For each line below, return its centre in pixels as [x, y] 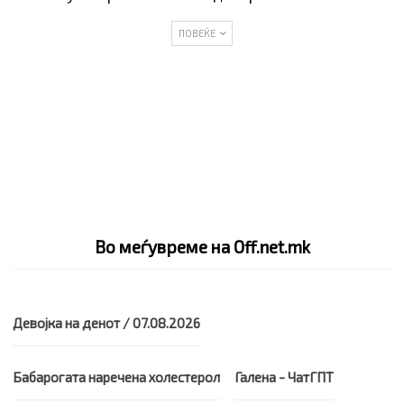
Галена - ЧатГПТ [285, 377]
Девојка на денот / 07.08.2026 [107, 322]
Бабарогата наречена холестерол [117, 377]
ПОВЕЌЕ [198, 33]
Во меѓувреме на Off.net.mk [202, 247]
